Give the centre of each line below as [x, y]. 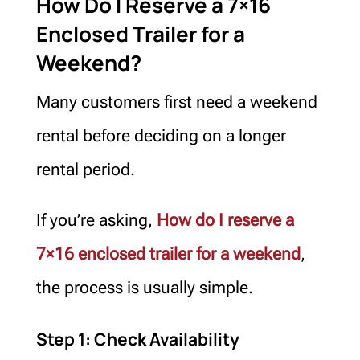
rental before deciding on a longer [161, 135]
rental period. [85, 169]
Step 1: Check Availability [137, 339]
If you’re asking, [96, 220]
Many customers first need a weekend [176, 102]
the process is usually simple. [144, 287]
